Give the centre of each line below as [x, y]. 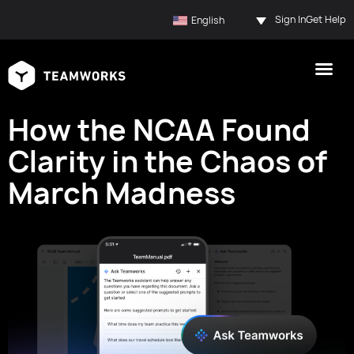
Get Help [326, 19]
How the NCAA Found [159, 130]
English [207, 20]
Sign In [290, 19]
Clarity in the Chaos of [168, 162]
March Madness [122, 193]
